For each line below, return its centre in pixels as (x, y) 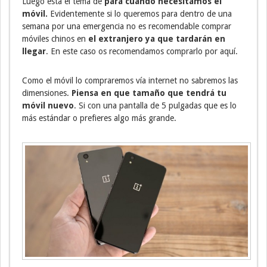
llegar (34, 52)
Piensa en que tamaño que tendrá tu (148, 93)
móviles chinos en (55, 39)
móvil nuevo (48, 106)
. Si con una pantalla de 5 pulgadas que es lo (155, 106)
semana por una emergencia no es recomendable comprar (127, 27)
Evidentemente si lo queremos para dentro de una (140, 14)
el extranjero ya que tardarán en (157, 39)
